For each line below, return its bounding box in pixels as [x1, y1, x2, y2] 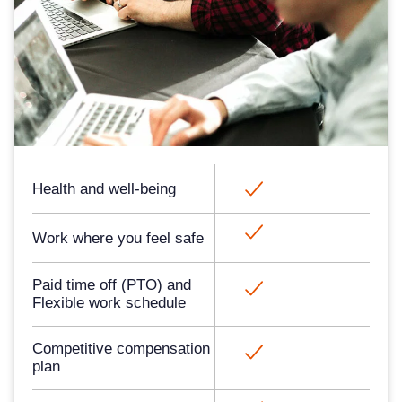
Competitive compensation [32, 340, 210, 358]
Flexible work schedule [32, 294, 186, 312]
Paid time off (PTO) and [32, 276, 191, 294]
